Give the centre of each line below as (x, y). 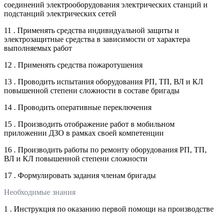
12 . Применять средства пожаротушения (73, 65)
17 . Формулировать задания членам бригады (80, 176)
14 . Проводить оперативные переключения (78, 108)
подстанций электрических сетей (60, 14)
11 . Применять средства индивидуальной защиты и (92, 31)
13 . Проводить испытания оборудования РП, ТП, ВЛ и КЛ (104, 82)
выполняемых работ (38, 48)
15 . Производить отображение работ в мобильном (89, 124)
